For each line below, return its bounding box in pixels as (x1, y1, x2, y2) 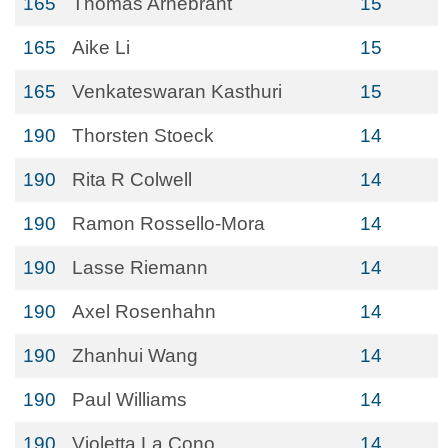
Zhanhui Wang (72, 345, 198, 366)
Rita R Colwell (72, 169, 192, 190)
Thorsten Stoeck (72, 125, 214, 146)
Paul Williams (72, 389, 187, 410)
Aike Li (72, 37, 130, 58)
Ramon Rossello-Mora (72, 213, 265, 234)
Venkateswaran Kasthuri (72, 81, 282, 102)
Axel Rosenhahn (72, 301, 216, 322)
